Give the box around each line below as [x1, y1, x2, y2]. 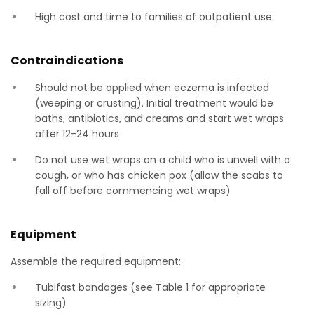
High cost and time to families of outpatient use [35, 10, 272, 24]
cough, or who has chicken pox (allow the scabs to [35, 168, 283, 182]
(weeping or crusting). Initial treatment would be [35, 96, 273, 110]
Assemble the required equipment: [11, 254, 181, 268]
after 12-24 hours [35, 127, 119, 141]
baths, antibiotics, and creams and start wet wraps [35, 111, 284, 125]
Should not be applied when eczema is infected [35, 81, 269, 95]
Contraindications [11, 53, 123, 69]
